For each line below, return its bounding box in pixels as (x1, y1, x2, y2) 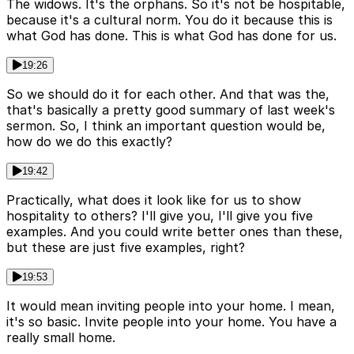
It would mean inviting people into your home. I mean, (6, 298, 335, 314)
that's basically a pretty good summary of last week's (6, 102, 335, 119)
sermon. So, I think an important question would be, (6, 118, 326, 134)
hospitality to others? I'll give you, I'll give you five (6, 208, 313, 224)
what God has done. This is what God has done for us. (6, 28, 337, 44)
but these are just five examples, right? (6, 239, 245, 256)
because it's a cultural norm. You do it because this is (6, 12, 333, 28)
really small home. (6, 330, 115, 346)
